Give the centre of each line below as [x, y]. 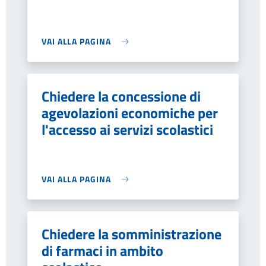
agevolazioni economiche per [130, 113]
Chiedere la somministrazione [132, 234]
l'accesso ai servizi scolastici [127, 129]
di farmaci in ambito [102, 251]
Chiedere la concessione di [121, 96]
